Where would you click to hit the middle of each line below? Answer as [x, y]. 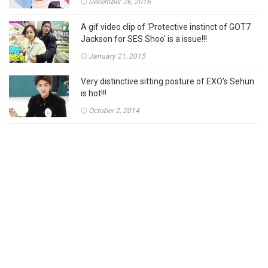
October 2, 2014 [114, 111]
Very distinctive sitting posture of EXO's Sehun [167, 81]
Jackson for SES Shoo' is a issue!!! [144, 39]
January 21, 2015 [117, 56]
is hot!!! [94, 93]
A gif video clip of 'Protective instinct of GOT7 [166, 27]
